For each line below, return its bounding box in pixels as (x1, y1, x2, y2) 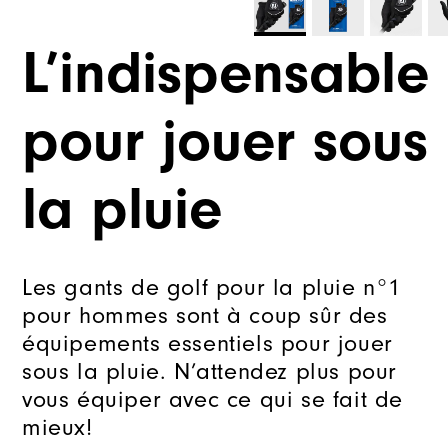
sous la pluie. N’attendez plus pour (22, 357, 398, 386)
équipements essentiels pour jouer (22, 329, 393, 358)
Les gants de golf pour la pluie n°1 (22, 273, 402, 302)
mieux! (22, 413, 93, 442)
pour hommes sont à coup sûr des (22, 301, 388, 330)
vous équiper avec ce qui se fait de (22, 385, 404, 414)
